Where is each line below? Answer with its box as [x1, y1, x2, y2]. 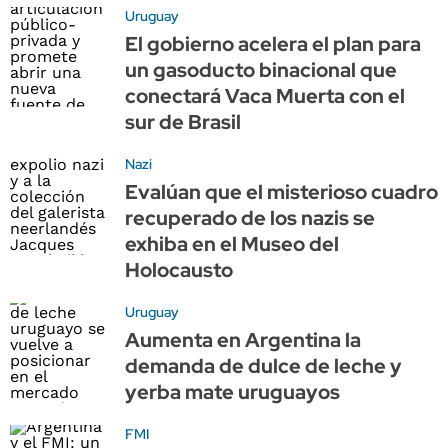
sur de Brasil [125, 108, 241, 135]
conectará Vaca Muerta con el [125, 82, 405, 109]
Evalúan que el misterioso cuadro [125, 178, 438, 205]
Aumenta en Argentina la [125, 326, 361, 353]
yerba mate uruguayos [125, 378, 340, 405]
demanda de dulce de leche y [125, 352, 402, 379]
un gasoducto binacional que [125, 56, 397, 83]
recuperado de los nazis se [125, 204, 375, 231]
